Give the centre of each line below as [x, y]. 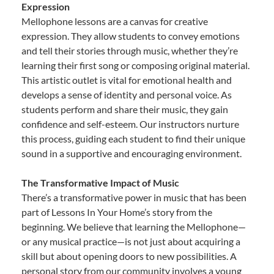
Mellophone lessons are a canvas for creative [115, 21]
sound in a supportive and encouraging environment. [131, 154]
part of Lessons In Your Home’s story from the [117, 212]
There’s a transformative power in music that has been [134, 198]
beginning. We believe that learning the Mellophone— [134, 227]
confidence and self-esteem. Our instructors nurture [130, 124]
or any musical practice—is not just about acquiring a [131, 242]
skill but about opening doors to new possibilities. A [129, 256]
